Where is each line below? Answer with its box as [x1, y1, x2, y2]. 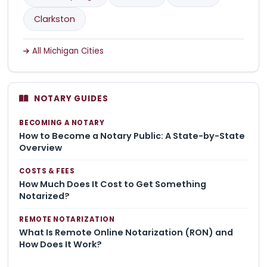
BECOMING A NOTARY [19, 118, 105, 128]
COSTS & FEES [19, 166, 75, 176]
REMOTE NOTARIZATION [19, 215, 115, 225]
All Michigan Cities [32, 45, 104, 57]
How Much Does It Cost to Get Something [19, 178, 207, 190]
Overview [19, 141, 63, 154]
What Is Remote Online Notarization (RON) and [19, 226, 234, 238]
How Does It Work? [19, 238, 103, 250]
